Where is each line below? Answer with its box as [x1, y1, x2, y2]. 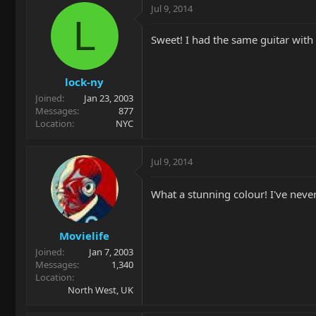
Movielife [59, 228, 109, 243]
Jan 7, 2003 [89, 245, 133, 258]
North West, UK [68, 283, 133, 296]
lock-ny [65, 75, 104, 89]
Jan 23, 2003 [84, 92, 133, 104]
